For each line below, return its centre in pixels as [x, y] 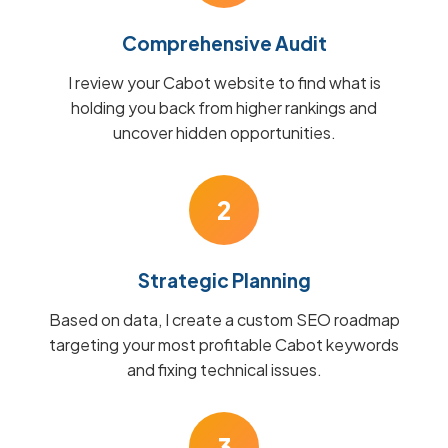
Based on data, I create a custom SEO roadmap [224, 319]
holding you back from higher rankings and [224, 107]
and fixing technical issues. [224, 369]
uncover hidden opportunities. [224, 132]
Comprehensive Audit [224, 43]
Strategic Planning [224, 280]
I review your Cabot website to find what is [224, 82]
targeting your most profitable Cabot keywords [224, 344]
